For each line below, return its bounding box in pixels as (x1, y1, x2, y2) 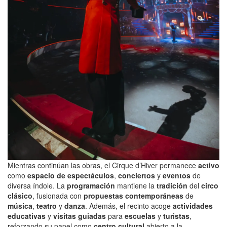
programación (67, 180, 115, 191)
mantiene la (115, 180, 157, 191)
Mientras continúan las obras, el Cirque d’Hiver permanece (8, 160, 198, 171)
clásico (8, 191, 32, 201)
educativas (8, 211, 46, 221)
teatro (36, 201, 57, 211)
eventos (163, 170, 191, 181)
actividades (173, 201, 213, 211)
